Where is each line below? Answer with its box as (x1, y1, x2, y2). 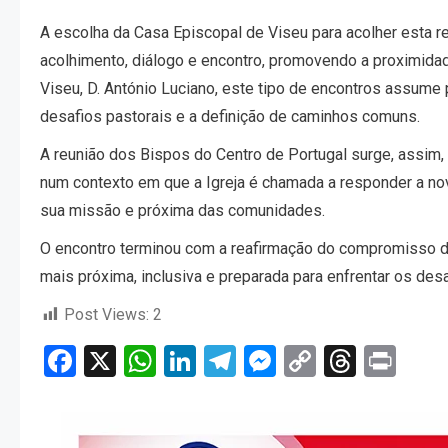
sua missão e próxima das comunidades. (40, 201, 325, 221)
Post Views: (64, 305, 149, 325)
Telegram (236, 342, 365, 381)
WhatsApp (156, 342, 300, 381)
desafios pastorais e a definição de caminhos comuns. (40, 107, 420, 127)
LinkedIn (196, 342, 313, 381)
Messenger (276, 342, 431, 381)
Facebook (76, 342, 209, 381)
